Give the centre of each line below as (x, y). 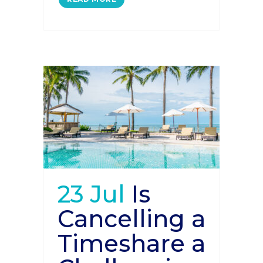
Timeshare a (131, 243)
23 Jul (91, 194)
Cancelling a (131, 219)
